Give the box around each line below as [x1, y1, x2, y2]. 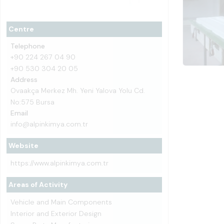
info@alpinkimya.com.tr [10, 119, 88, 128]
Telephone [10, 41, 45, 50]
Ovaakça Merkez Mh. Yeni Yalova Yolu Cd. [10, 86, 145, 95]
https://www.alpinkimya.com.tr [10, 158, 108, 167]
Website [8, 141, 38, 150]
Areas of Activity [8, 180, 67, 189]
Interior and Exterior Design [10, 209, 101, 218]
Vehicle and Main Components [10, 197, 112, 206]
